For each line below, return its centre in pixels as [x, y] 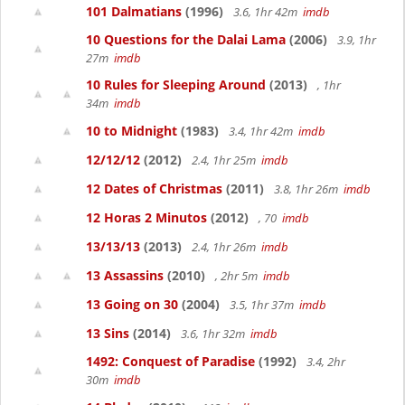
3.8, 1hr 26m [307, 189]
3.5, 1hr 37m [263, 305]
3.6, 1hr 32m [214, 334]
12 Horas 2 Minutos [146, 217]
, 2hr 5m [238, 276]
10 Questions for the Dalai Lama [186, 39]
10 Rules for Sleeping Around [176, 85]
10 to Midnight [132, 131]
